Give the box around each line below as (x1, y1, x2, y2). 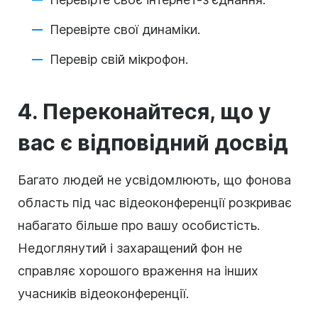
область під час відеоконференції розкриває (18, 195, 292, 211)
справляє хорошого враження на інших (18, 263, 258, 279)
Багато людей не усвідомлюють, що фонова (18, 172, 291, 188)
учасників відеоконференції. (18, 286, 189, 302)
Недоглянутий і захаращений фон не (18, 241, 242, 256)
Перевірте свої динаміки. (50, 22, 200, 38)
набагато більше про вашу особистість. (18, 218, 260, 234)
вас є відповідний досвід (18, 130, 288, 156)
